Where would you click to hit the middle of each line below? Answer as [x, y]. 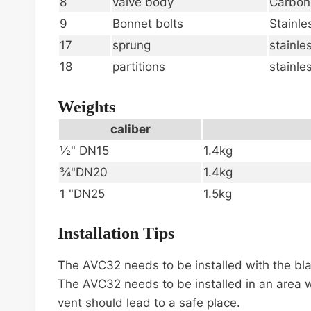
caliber [130, 129]
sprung [132, 45]
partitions [139, 67]
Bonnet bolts [148, 24]
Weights [86, 107]
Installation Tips [116, 234]
